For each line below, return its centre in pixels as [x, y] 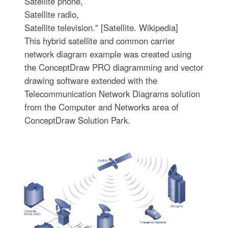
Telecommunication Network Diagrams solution [112, 94]
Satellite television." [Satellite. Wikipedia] [101, 27]
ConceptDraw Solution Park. [77, 120]
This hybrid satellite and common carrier [99, 41]
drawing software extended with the [91, 80]
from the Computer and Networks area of [101, 107]
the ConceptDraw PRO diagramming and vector [114, 67]
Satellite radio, [51, 14]
